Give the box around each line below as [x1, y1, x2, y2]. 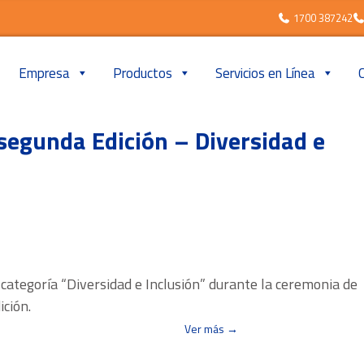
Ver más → [184, 320, 239, 338]
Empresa [19, 63, 70, 84]
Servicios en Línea [215, 63, 315, 84]
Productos [113, 63, 172, 84]
